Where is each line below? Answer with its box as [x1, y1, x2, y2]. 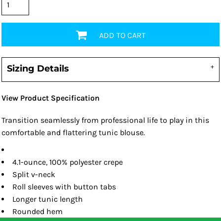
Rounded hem [12, 207, 63, 216]
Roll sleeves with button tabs [12, 182, 116, 191]
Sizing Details [7, 63, 69, 74]
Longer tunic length [12, 194, 83, 204]
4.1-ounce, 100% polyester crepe [12, 157, 123, 167]
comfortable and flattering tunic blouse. [1, 128, 145, 137]
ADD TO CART [99, 30, 146, 40]
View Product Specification [1, 93, 100, 103]
